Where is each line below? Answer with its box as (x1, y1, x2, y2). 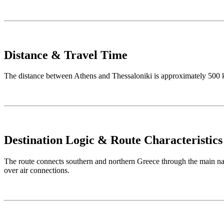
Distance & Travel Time (4, 48, 127, 61)
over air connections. (4, 166, 69, 175)
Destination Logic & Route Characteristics (4, 133, 222, 147)
